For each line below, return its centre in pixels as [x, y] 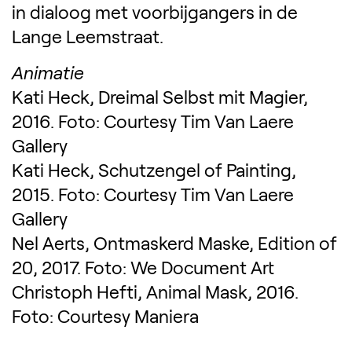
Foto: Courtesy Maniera [105, 315]
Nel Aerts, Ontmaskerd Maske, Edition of [174, 242]
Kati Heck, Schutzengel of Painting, [154, 169]
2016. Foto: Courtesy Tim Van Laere [153, 121]
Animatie [48, 72]
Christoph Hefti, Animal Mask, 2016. [155, 291]
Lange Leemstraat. [88, 36]
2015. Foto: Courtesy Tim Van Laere [153, 194]
